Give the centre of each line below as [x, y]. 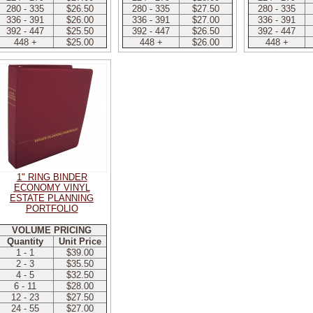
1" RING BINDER [52, 177]
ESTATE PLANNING [52, 198]
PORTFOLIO [52, 209]
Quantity [25, 241]
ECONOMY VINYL [52, 188]
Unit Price [80, 241]
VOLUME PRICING [52, 230]
